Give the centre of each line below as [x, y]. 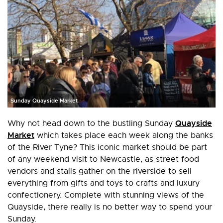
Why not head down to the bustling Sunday [91, 123]
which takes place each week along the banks [124, 135]
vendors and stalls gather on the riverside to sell [100, 171]
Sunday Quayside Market [44, 101]
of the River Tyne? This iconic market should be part [107, 147]
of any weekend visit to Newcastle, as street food [103, 159]
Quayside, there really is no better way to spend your [110, 207]
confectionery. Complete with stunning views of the [106, 195]
